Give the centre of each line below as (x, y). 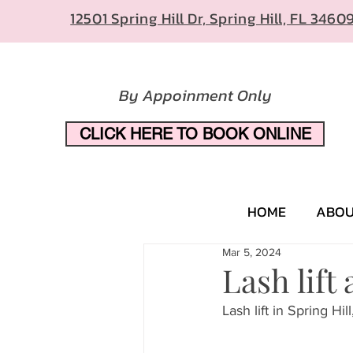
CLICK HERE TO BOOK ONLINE (195, 134)
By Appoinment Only (195, 95)
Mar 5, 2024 (252, 252)
